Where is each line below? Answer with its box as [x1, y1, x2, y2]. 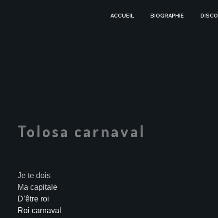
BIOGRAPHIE [150, 13, 184, 19]
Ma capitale [17, 182, 57, 191]
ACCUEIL [110, 13, 134, 19]
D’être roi [17, 194, 49, 203]
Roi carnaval [17, 206, 61, 215]
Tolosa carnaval [17, 121, 145, 141]
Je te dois [17, 171, 51, 180]
